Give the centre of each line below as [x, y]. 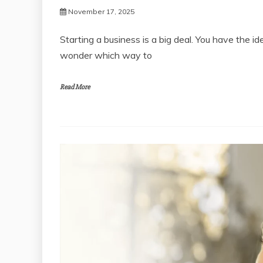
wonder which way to [106, 55]
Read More [75, 87]
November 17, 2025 [101, 11]
